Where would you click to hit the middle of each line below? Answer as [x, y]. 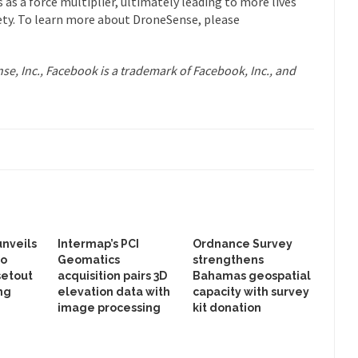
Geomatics [89, 259]
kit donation [227, 307]
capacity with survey [251, 291]
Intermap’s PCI [98, 243]
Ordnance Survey [243, 243]
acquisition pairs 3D [112, 275]
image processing [109, 307]
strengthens [228, 259]
